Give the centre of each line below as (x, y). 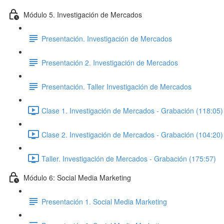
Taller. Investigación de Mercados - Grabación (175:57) (129, 158)
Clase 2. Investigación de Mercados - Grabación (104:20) (132, 134)
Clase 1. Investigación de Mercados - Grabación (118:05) (132, 110)
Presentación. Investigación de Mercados (107, 38)
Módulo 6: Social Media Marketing (77, 177)
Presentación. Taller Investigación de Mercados (116, 86)
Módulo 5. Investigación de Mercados (83, 14)
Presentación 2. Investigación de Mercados (110, 62)
